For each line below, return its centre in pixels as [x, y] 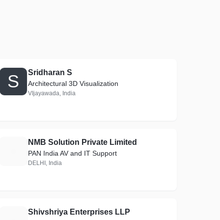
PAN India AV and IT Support [73, 153]
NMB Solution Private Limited [83, 142]
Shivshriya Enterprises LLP [79, 212]
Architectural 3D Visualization [73, 83]
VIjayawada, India [52, 93]
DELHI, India [45, 163]
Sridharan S [50, 72]
